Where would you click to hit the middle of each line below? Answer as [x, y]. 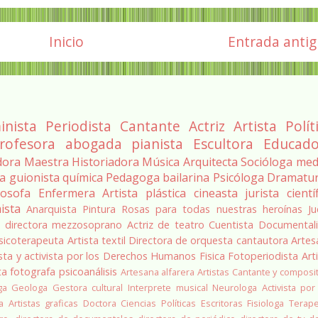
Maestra [46, 162]
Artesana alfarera [158, 272]
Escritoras [221, 303]
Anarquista [51, 209]
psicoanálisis [88, 272]
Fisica [212, 256]
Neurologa [235, 288]
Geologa [30, 288]
